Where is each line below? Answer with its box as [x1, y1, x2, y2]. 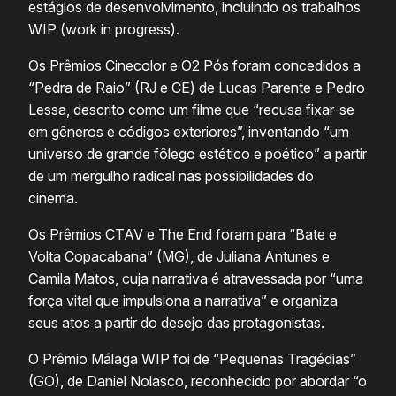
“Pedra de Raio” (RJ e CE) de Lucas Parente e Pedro [28, 79, 365, 97]
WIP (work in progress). [28, 20, 179, 39]
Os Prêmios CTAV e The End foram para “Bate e [28, 225, 337, 244]
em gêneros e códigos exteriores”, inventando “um [28, 123, 349, 141]
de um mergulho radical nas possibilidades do [28, 167, 314, 186]
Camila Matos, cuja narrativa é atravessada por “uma [28, 270, 363, 288]
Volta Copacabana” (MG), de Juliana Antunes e [28, 247, 330, 266]
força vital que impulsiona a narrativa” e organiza [28, 292, 338, 310]
